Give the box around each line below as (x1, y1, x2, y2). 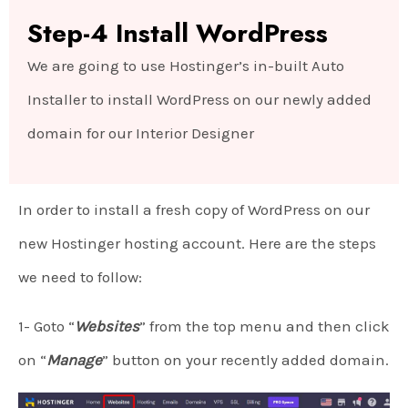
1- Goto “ (18, 317, 75, 336)
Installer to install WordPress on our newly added (27, 90, 372, 109)
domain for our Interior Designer (27, 124, 254, 143)
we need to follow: (18, 268, 142, 287)
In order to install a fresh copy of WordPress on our (18, 200, 370, 219)
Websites (75, 317, 139, 336)
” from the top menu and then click (139, 317, 390, 336)
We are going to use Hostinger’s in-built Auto (27, 56, 344, 76)
